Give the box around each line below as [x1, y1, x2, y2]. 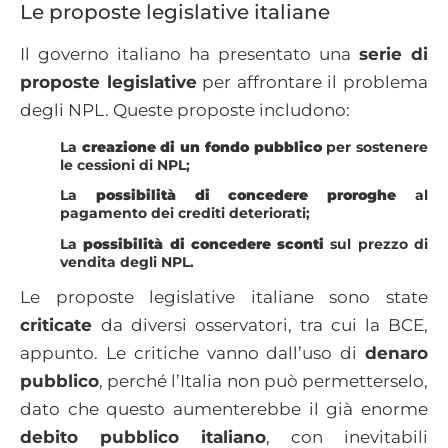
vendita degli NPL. [60, 252, 194, 271]
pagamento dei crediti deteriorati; [60, 204, 310, 223]
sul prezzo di [330, 234, 429, 253]
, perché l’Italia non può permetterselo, [99, 371, 428, 392]
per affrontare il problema [196, 71, 429, 92]
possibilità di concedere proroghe [95, 186, 397, 205]
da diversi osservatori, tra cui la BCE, [101, 315, 428, 336]
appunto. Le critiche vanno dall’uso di [20, 343, 365, 364]
